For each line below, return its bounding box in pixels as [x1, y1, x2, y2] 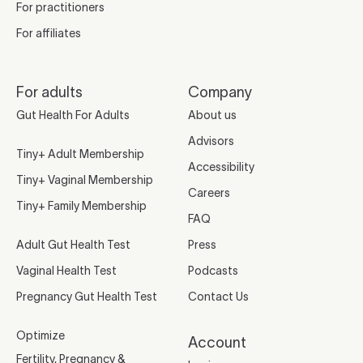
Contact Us [188, 289, 249, 303]
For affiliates [16, 26, 81, 40]
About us [188, 108, 237, 122]
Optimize [16, 328, 65, 342]
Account [188, 334, 246, 351]
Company [188, 83, 252, 100]
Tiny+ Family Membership [16, 199, 147, 212]
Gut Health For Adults [16, 108, 130, 122]
